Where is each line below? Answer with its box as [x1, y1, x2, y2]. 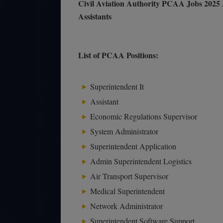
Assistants [78, 10, 111, 22]
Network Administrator [90, 201, 163, 211]
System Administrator [90, 126, 158, 136]
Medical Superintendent [90, 186, 165, 196]
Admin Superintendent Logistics [90, 156, 192, 166]
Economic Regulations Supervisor [90, 111, 197, 121]
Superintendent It [90, 81, 144, 92]
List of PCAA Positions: [78, 49, 158, 61]
